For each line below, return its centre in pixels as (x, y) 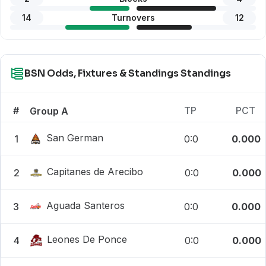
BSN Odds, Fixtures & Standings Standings (128, 73)
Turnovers (133, 18)
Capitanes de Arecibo (95, 172)
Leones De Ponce (87, 240)
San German (75, 138)
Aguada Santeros (86, 206)
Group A (49, 111)
